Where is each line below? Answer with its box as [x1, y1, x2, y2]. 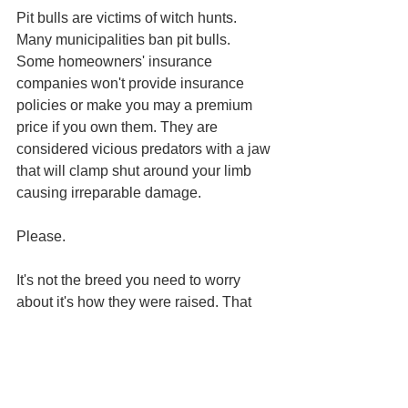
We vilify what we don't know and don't [16, 381, 268, 397]
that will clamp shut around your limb [16, 162, 255, 178]
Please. [16, 228, 66, 244]
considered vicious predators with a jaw [16, 140, 274, 157]
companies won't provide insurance [16, 75, 248, 91]
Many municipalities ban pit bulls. [16, 31, 234, 47]
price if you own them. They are [16, 118, 221, 135]
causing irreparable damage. [16, 184, 205, 200]
